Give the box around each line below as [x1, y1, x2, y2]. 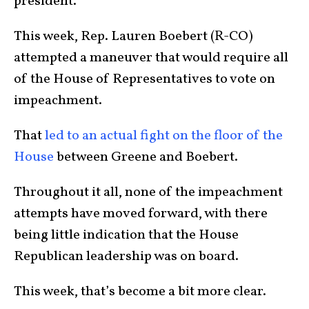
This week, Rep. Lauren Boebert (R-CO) [14, 26, 253, 46]
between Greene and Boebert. [57, 147, 241, 167]
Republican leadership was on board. [14, 246, 239, 266]
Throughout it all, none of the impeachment [14, 182, 283, 202]
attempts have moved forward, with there [14, 203, 268, 223]
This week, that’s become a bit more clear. [14, 281, 269, 301]
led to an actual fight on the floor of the [45, 126, 283, 146]
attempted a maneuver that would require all [14, 48, 288, 68]
